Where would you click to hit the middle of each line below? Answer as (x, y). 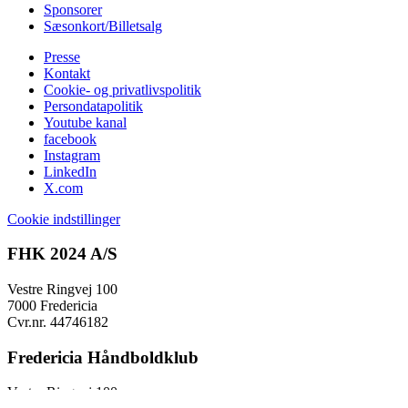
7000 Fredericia (52, 305)
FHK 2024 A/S (62, 254)
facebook (70, 138)
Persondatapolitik (93, 106)
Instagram (72, 155)
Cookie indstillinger (64, 219)
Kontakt (67, 73)
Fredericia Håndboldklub (103, 357)
